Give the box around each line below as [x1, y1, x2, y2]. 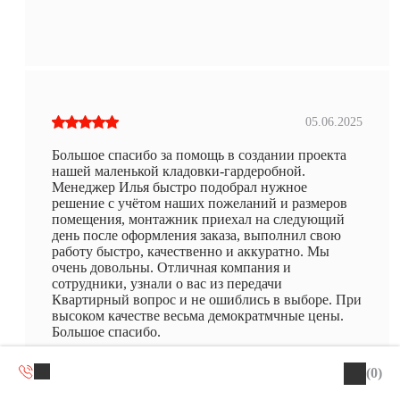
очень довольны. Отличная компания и [52, 259, 291, 275]
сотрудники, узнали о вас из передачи [52, 275, 282, 291]
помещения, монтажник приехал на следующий [52, 211, 345, 227]
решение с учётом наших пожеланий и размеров [52, 195, 347, 211]
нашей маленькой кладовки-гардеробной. [52, 162, 305, 179]
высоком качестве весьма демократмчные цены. [52, 307, 344, 323]
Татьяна [52, 357, 113, 376]
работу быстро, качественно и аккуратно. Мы [52, 243, 329, 259]
